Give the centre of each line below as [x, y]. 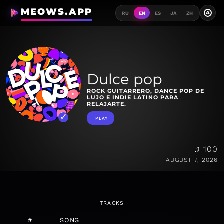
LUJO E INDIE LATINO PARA [133, 98]
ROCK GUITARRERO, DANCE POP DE [146, 91]
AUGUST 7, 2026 [192, 160]
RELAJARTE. [107, 104]
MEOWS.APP [56, 12]
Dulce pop [125, 79]
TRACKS [112, 203]
